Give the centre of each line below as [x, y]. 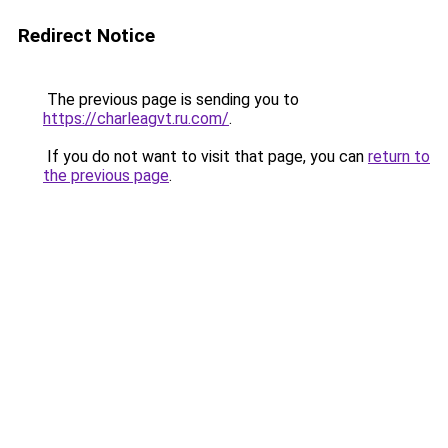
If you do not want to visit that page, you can [205, 156]
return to [399, 156]
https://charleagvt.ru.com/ [136, 118]
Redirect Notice [86, 35]
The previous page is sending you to [171, 99]
